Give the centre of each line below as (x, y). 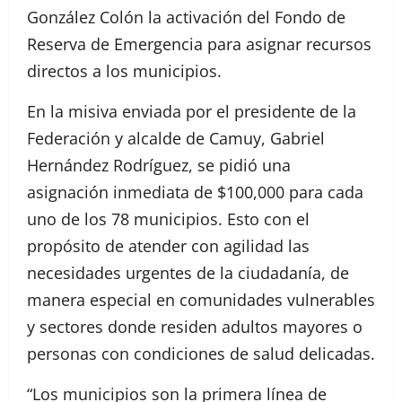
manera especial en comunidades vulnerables (201, 299)
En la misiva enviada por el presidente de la (192, 111)
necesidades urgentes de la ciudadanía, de (188, 272)
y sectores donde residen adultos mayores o (195, 326)
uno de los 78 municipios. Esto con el (168, 218)
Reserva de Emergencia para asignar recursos (199, 44)
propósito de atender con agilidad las (168, 245)
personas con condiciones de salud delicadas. (201, 353)
